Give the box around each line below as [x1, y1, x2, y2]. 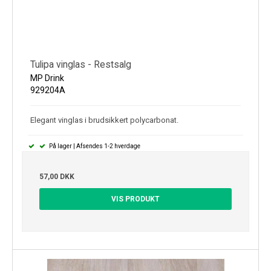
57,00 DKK [39, 172, 74, 181]
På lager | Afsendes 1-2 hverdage [47, 142, 140, 149]
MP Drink [30, 73, 64, 83]
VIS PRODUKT [111, 194, 160, 203]
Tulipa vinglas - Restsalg [30, 58, 131, 70]
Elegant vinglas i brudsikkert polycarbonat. [30, 115, 178, 125]
